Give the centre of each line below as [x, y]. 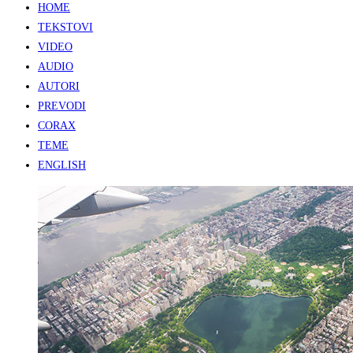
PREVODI [62, 106]
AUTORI [59, 87]
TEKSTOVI [65, 28]
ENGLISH [62, 165]
